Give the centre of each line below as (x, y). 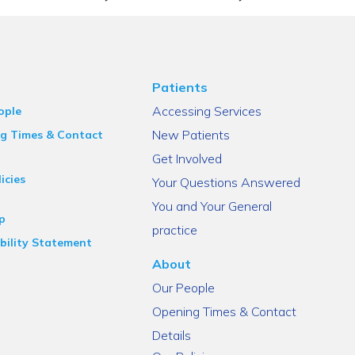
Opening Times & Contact (225, 312)
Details (172, 336)
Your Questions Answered (227, 183)
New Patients (191, 135)
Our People (184, 288)
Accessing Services (207, 111)
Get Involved (187, 159)
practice (175, 230)
